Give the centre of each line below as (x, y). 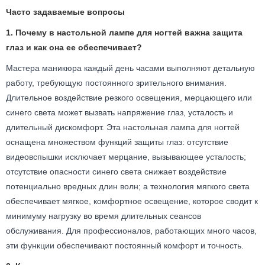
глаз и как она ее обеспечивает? (74, 47)
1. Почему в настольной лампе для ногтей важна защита (124, 32)
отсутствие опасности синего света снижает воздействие (116, 171)
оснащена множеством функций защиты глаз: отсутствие (117, 142)
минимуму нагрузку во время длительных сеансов (104, 216)
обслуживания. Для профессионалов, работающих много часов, (131, 230)
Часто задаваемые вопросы (65, 12)
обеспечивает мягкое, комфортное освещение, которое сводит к (132, 201)
